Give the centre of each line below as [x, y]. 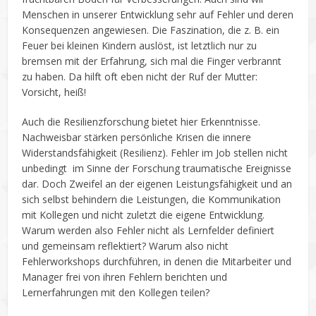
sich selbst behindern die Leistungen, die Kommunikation [152, 199]
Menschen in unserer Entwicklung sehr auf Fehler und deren [158, 14]
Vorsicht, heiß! [54, 92]
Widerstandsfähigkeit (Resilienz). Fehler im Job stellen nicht [155, 153]
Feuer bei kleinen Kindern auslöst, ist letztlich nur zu [140, 45]
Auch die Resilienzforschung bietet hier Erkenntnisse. [141, 122]
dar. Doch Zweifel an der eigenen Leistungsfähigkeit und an [157, 184]
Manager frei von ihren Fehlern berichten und [125, 277]
